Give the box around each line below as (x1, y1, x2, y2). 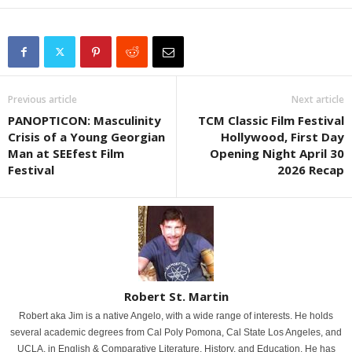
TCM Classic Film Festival (198, 112, 344, 129)
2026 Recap (277, 162, 344, 178)
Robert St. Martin (123, 288, 229, 305)
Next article (291, 93, 344, 107)
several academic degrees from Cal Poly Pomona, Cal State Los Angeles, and (10, 327, 342, 339)
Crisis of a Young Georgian (8, 129, 165, 145)
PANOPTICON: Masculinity (8, 112, 161, 129)
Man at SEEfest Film (8, 145, 124, 162)
